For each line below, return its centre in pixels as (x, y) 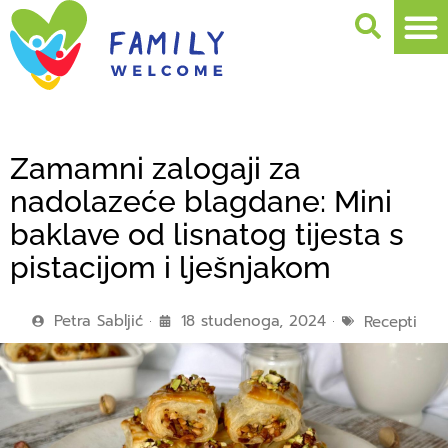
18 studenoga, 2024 (253, 321)
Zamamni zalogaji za (155, 168)
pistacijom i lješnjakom (170, 267)
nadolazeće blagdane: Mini (201, 201)
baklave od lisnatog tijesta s (207, 234)
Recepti (390, 322)
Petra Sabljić (98, 321)
